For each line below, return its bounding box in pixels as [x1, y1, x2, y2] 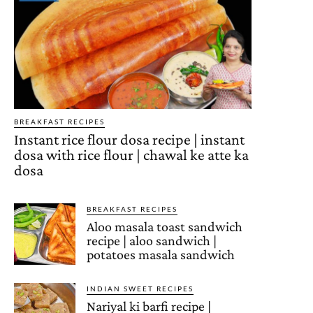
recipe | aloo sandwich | [87, 232, 217, 248]
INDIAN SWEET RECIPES [87, 284, 194, 293]
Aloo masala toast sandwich [87, 218, 243, 234]
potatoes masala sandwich [87, 246, 235, 262]
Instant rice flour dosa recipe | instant [14, 130, 245, 148]
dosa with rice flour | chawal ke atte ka [14, 145, 249, 163]
